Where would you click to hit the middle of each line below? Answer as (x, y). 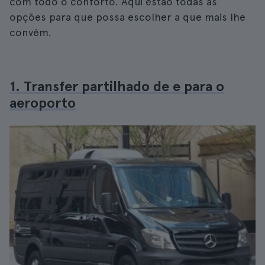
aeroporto (43, 103)
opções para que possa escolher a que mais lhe (127, 17)
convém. (30, 32)
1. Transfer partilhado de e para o (117, 86)
